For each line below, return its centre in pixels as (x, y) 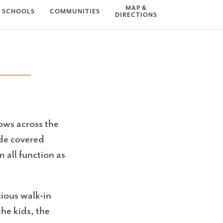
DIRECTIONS (136, 15)
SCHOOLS (18, 12)
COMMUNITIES (75, 12)
